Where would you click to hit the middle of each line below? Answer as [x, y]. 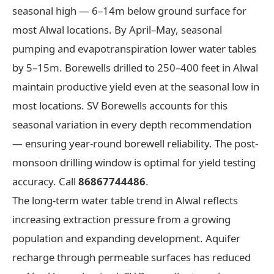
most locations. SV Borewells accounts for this [120, 105]
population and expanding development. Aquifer [126, 238]
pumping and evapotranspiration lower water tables [134, 48]
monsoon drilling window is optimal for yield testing [134, 162]
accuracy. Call [45, 181]
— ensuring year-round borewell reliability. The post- [135, 143]
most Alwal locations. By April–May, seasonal [117, 29]
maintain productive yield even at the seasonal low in [136, 86]
